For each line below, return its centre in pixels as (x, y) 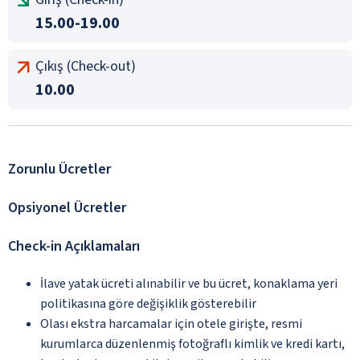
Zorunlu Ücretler (59, 169)
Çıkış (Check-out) (86, 66)
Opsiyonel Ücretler (67, 207)
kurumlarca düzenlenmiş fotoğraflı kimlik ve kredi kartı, (192, 344)
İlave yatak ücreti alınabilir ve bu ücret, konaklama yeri (189, 283)
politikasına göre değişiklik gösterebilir (148, 303)
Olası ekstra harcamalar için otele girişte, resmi (171, 323)
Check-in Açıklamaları (74, 246)
